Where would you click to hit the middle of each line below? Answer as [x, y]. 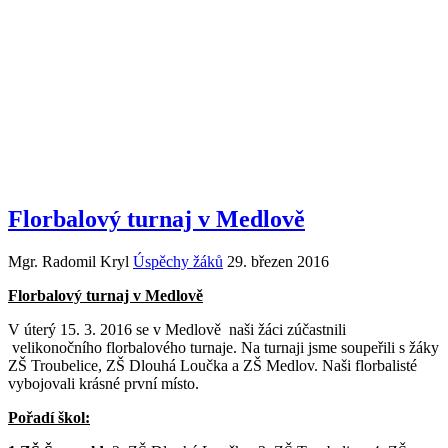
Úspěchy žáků [178, 262]
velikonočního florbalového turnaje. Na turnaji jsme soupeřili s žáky [223, 348]
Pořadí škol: [49, 418]
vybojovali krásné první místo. [103, 384]
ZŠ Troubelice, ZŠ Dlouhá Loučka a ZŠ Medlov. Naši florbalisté [212, 366]
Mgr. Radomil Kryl [68, 262]
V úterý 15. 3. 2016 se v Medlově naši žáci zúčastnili [177, 330]
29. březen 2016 [278, 262]
